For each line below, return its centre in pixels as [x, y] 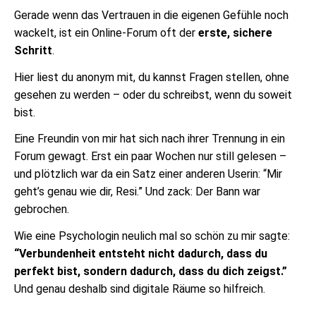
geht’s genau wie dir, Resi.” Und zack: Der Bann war [137, 192]
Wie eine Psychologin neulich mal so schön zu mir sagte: [152, 236]
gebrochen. [42, 209]
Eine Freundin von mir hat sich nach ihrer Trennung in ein [150, 139]
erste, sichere [235, 32]
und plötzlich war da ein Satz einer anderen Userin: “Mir [148, 174]
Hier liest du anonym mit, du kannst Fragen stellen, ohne [152, 77]
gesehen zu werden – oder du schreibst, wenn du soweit [153, 95]
